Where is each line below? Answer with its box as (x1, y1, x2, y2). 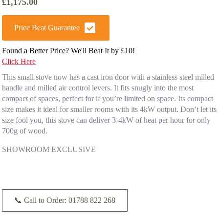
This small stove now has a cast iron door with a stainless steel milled (2, 72, 215, 81)
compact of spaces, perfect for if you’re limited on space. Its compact (2, 94, 214, 103)
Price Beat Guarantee (14, 23, 80, 32)
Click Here (2, 57, 36, 66)
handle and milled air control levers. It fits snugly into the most (2, 83, 194, 92)
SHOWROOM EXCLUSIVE (2, 145, 96, 153)
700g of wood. (2, 126, 48, 135)
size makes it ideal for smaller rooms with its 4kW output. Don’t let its (2, 105, 217, 113)
